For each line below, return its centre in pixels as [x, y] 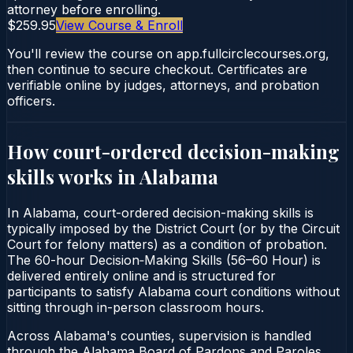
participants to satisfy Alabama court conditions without [173, 291]
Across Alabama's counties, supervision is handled [159, 335]
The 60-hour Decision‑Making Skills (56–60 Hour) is [164, 260]
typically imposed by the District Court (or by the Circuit [173, 228]
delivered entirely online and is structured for [141, 275]
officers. [31, 100]
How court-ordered [97, 151]
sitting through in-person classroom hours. [136, 307]
